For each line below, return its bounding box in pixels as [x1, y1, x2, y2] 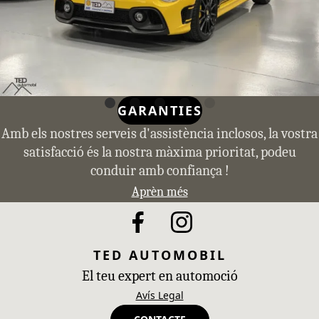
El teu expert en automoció [81, 268, 238, 285]
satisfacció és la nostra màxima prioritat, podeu [23, 144, 296, 161]
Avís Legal [135, 288, 184, 303]
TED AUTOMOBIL [93, 246, 226, 264]
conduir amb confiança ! [90, 162, 229, 179]
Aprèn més [131, 184, 188, 200]
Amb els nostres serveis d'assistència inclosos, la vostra [1, 125, 318, 142]
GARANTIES [117, 102, 202, 120]
